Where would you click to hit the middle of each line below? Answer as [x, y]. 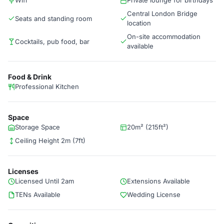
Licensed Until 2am [44, 181]
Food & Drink [30, 77]
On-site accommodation [164, 36]
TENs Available [38, 194]
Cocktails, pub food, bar [52, 41]
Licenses [23, 171]
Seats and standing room [53, 18]
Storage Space [37, 127]
